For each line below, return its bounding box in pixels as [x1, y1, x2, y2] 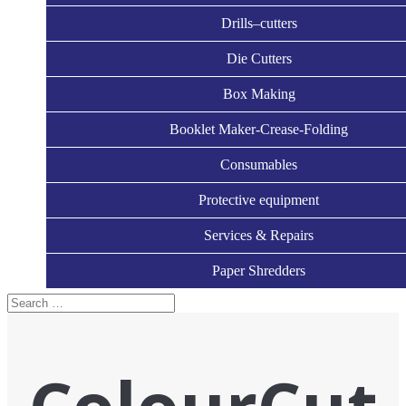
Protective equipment [198, 192, 320, 208]
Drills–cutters [220, 15, 297, 31]
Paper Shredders [212, 263, 306, 278]
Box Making [222, 86, 295, 101]
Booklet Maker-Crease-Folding [169, 121, 349, 137]
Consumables [220, 157, 298, 172]
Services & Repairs [204, 227, 314, 243]
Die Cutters [226, 51, 292, 66]
